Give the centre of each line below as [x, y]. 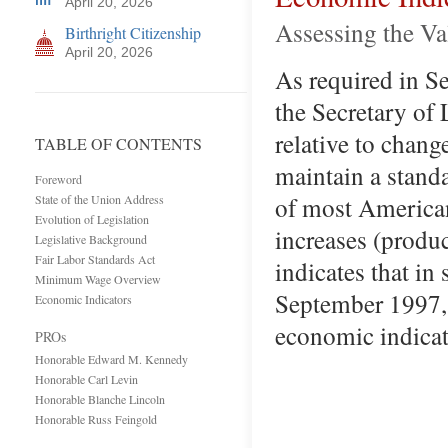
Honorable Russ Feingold [96, 419]
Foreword [58, 179]
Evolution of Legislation [92, 219]
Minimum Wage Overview [98, 279]
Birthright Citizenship [133, 32]
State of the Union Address [99, 199]
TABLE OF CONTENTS [118, 143]
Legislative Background [91, 239]
